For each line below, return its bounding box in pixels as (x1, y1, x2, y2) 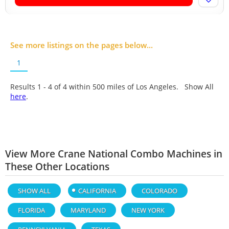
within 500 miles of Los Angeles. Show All (67, 82, 214, 91)
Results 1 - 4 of (10, 82, 63, 91)
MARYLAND (71, 205, 106, 215)
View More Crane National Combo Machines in (5, 147, 222, 160)
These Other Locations (5, 160, 109, 173)
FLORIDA (18, 205, 45, 215)
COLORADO (142, 186, 177, 195)
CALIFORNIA (78, 186, 116, 195)
